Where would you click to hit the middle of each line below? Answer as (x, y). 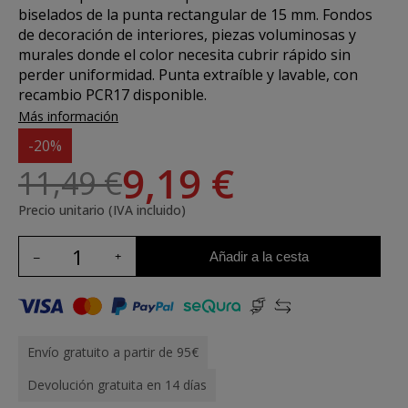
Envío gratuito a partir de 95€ (113, 352)
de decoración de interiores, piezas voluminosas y (187, 35)
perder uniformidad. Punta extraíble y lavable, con (188, 75)
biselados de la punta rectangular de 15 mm (167, 15)
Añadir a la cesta (259, 256)
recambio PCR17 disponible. (112, 95)
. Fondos (344, 15)
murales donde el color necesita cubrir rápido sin (184, 55)
